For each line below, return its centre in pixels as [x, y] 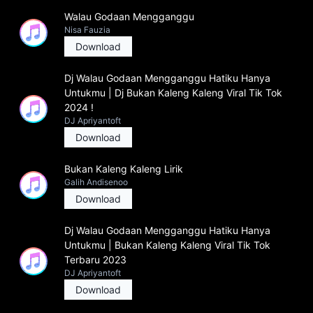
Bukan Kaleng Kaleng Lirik [124, 169]
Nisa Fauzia [87, 30]
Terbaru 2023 [95, 260]
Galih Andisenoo [96, 182]
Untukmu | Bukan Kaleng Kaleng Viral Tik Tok [167, 245]
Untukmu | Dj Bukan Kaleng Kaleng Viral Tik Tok [173, 93]
